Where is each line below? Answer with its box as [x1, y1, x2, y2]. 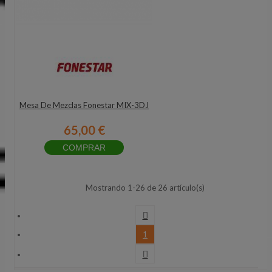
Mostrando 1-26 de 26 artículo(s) [86, 183, 205, 192]
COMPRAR [63, 143, 106, 152]
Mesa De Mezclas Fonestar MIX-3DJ [19, 100, 149, 110]
